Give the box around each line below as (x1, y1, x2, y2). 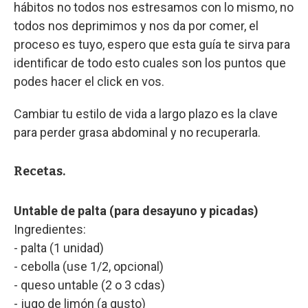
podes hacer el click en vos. (14, 74, 164, 89)
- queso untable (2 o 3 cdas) (14, 277, 165, 292)
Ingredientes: (14, 221, 86, 236)
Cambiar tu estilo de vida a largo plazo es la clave (14, 106, 278, 121)
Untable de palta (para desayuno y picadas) (14, 203, 258, 218)
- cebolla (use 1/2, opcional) (14, 258, 164, 274)
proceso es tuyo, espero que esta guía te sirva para (14, 36, 290, 52)
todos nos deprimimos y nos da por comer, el (14, 18, 258, 33)
